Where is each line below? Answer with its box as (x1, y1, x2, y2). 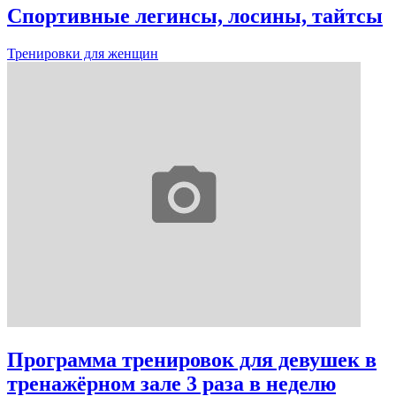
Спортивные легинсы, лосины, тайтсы (7, 4, 383, 28)
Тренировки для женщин (7, 46, 158, 62)
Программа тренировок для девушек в (7, 348, 377, 372)
